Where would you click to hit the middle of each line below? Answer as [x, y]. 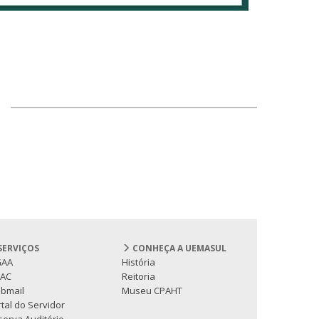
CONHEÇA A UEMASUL [178, 249]
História [138, 262]
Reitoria [138, 277]
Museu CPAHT [152, 291]
